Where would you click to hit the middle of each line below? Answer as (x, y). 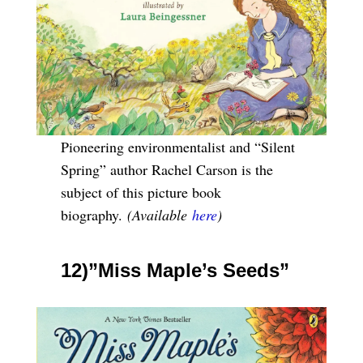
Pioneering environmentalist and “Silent (177, 147)
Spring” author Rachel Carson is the (167, 170)
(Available (157, 215)
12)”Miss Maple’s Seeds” (175, 271)
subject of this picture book (141, 192)
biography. (91, 215)
